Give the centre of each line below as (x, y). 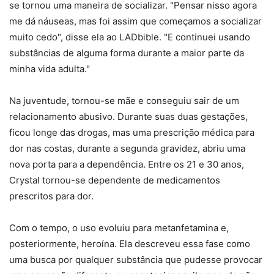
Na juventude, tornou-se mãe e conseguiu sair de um (124, 101)
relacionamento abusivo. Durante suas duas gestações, (128, 117)
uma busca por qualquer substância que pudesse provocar (136, 260)
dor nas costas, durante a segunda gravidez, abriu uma (127, 149)
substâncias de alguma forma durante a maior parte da (127, 53)
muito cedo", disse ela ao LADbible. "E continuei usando (130, 37)
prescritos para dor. (51, 196)
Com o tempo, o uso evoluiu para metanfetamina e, (119, 228)
